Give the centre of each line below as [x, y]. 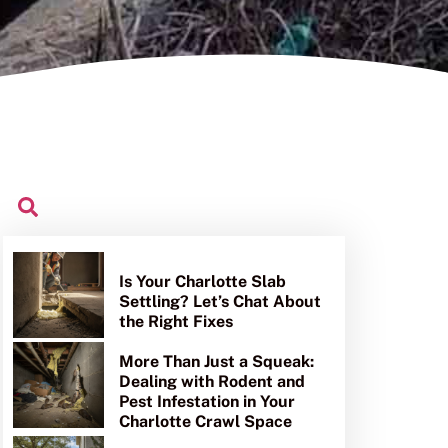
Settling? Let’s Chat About [220, 302]
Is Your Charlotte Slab [203, 282]
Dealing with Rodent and [212, 382]
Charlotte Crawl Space [206, 422]
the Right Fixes [176, 322]
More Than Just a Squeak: [217, 362]
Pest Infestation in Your [207, 402]
